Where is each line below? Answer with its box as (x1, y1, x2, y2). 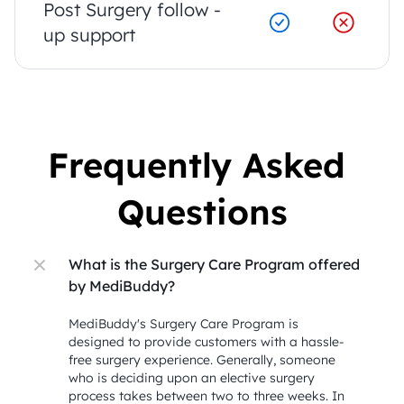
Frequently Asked (48, 143, 345, 187)
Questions (116, 190, 288, 234)
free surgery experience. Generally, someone (69, 352, 335, 368)
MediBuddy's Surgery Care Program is (69, 316, 298, 332)
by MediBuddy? (69, 277, 175, 295)
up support (43, 23, 135, 46)
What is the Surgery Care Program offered (69, 255, 360, 273)
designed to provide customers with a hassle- (69, 334, 344, 350)
